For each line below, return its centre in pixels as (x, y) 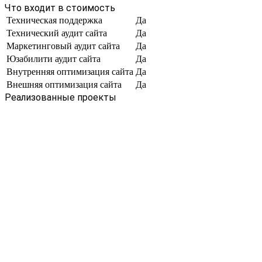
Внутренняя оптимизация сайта (70, 72)
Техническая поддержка (54, 20)
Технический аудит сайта (57, 33)
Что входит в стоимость (60, 8)
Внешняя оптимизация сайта (64, 85)
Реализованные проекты (61, 98)
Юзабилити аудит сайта (54, 59)
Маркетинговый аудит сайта (63, 46)
